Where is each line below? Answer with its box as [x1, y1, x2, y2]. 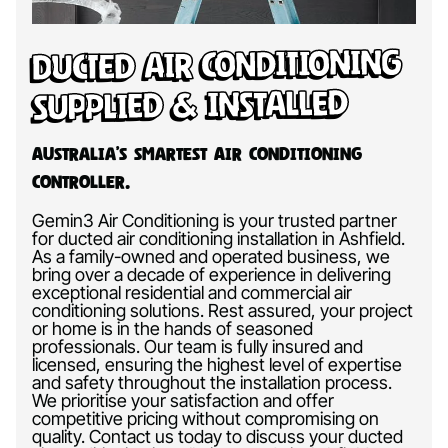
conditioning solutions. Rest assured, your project [32, 299, 413, 321]
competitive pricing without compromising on [32, 407, 379, 429]
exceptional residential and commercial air [32, 281, 352, 303]
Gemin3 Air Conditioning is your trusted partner [32, 209, 397, 231]
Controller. [32, 170, 130, 192]
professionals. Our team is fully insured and [32, 335, 363, 357]
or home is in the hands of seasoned [32, 317, 313, 339]
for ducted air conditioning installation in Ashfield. [32, 227, 405, 249]
